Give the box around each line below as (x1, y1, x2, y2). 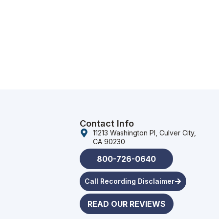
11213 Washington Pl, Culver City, (93, 128, 197, 137)
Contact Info (79, 118, 134, 129)
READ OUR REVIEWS (87, 198, 166, 209)
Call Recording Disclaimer (84, 176, 175, 185)
